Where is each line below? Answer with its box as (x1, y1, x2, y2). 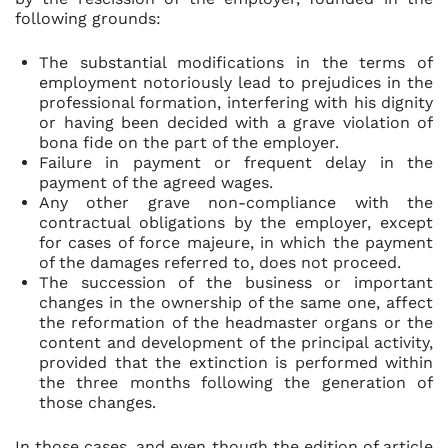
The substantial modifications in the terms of (39, 53, 433, 72)
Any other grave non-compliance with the (39, 193, 433, 212)
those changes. (39, 393, 156, 412)
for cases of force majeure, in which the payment (39, 233, 433, 252)
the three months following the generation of (39, 373, 433, 392)
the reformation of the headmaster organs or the (39, 313, 433, 332)
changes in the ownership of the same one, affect (39, 293, 433, 312)
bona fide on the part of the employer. (39, 133, 339, 152)
